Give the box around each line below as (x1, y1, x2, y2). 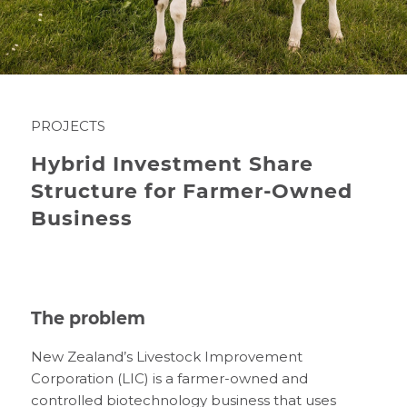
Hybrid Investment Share (30, 152, 313, 176)
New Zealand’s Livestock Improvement (30, 348, 303, 365)
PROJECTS (30, 117, 105, 134)
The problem (30, 308, 145, 329)
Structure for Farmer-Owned (30, 179, 352, 203)
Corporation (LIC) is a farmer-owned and (30, 370, 308, 387)
